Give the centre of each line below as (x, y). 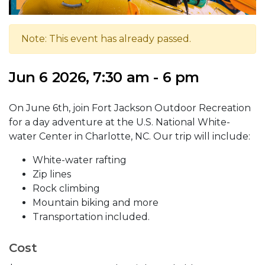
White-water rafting (80, 160)
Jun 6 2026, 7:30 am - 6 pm (104, 77)
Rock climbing (66, 189)
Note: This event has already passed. (106, 39)
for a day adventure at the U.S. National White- (119, 122)
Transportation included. (91, 217)
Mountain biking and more (96, 203)
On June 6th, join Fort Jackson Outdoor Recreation (130, 108)
